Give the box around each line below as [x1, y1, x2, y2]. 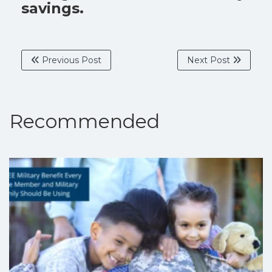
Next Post [187, 54, 233, 66]
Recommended [9, 109, 160, 133]
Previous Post [39, 54, 101, 66]
